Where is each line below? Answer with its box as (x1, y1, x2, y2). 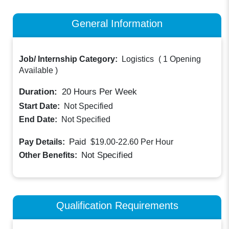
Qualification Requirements (56, 199, 178, 211)
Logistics (122, 55, 154, 64)
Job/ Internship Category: (19, 55, 120, 64)
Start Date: (19, 102, 62, 111)
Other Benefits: (19, 150, 80, 159)
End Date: (19, 115, 60, 124)
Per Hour (141, 138, 174, 147)
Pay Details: (19, 138, 67, 147)
